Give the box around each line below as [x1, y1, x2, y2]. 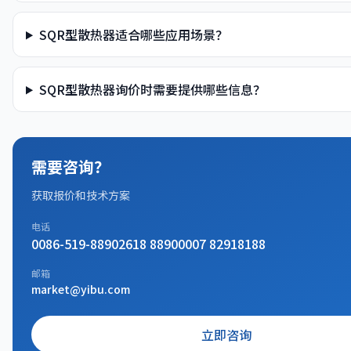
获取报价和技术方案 [31, 186, 130, 203]
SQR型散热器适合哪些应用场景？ [38, 24, 228, 44]
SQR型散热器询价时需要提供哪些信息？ [38, 79, 266, 99]
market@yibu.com [31, 280, 130, 297]
